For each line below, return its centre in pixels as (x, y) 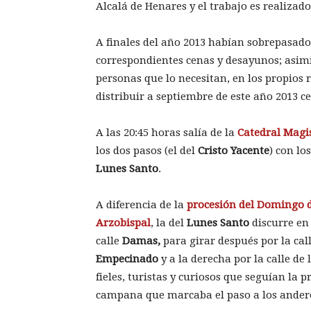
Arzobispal (123, 223)
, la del (169, 223)
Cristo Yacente (234, 151)
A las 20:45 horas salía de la (167, 133)
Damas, (141, 241)
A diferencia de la (141, 205)
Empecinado (127, 259)
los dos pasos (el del (147, 151)
